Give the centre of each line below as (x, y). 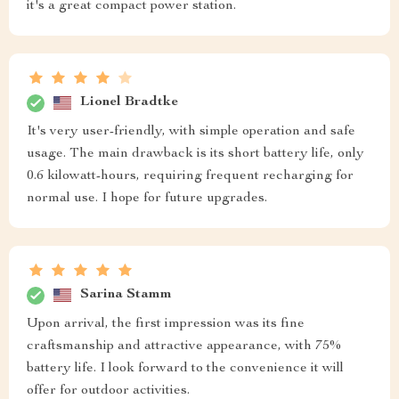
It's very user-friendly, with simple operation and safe (191, 131)
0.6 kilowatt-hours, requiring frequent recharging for (190, 176)
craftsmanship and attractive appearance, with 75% (184, 346)
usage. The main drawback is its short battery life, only (195, 154)
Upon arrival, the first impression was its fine (166, 324)
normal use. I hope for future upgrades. (147, 198)
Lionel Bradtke (129, 103)
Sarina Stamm (126, 295)
